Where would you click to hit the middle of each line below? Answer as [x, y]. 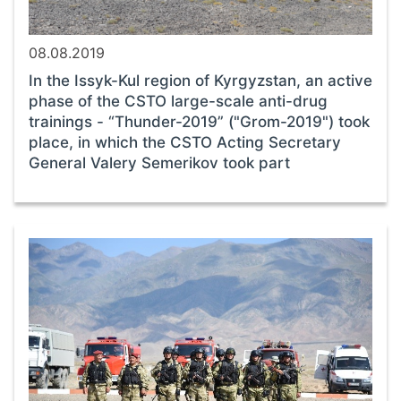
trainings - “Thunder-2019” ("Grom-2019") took [199, 121]
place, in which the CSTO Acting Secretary [185, 142]
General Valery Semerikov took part [159, 162]
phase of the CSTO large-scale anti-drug [178, 101]
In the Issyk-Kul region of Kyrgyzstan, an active [200, 80]
